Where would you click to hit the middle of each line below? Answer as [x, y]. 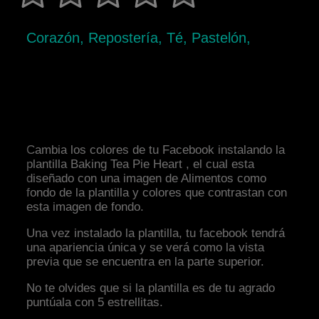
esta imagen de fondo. [85, 207]
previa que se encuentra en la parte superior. [146, 262]
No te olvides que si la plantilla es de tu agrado [151, 288]
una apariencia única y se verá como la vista [146, 248]
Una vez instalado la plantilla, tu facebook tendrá [156, 234]
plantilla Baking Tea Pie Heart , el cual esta [141, 164]
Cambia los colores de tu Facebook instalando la [156, 150]
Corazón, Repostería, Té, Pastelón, [139, 38]
